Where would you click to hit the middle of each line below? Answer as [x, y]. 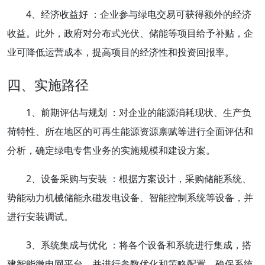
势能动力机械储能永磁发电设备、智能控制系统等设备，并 [130, 197]
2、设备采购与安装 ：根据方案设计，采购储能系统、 [139, 178]
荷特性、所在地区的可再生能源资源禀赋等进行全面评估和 [130, 131]
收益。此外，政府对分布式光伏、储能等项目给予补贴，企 [130, 33]
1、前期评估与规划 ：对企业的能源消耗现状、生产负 [139, 112]
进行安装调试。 [40, 216]
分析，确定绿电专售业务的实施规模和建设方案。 [111, 150]
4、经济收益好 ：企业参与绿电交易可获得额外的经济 [139, 14]
